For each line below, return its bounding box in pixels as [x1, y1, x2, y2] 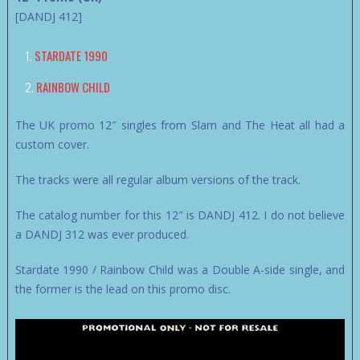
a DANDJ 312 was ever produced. [14, 227, 189, 243]
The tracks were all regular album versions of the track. [14, 172, 301, 188]
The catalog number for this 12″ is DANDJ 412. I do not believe [14, 207, 346, 223]
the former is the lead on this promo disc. [14, 281, 231, 297]
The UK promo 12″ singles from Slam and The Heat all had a [14, 117, 346, 133]
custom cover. [14, 137, 89, 153]
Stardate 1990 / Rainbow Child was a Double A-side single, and [14, 262, 346, 278]
